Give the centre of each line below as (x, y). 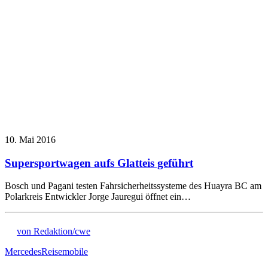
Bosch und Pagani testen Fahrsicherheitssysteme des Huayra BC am (133, 186)
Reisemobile (65, 252)
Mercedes (23, 252)
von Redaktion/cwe (54, 232)
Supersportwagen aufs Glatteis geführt (99, 163)
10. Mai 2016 (30, 139)
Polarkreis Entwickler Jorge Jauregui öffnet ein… (98, 197)
